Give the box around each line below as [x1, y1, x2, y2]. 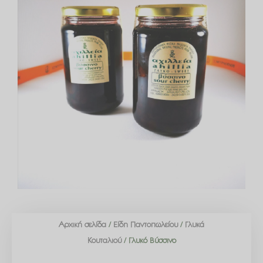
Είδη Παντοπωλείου [113, 220, 178, 230]
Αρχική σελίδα [59, 220, 106, 230]
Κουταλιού [87, 236, 122, 245]
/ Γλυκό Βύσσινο [121, 236, 176, 245]
